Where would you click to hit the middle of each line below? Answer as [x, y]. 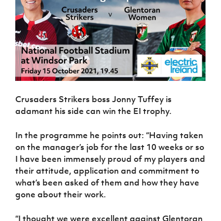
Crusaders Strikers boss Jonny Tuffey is [94, 99]
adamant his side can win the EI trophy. [94, 111]
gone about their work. [61, 195]
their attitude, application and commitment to [108, 171]
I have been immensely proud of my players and [110, 159]
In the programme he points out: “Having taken [110, 135]
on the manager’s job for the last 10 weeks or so [110, 147]
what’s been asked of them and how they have [108, 183]
